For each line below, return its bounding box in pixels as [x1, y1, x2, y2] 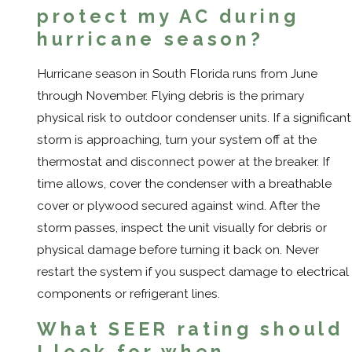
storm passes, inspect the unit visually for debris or [37, 219, 327, 235]
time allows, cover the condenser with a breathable [37, 175, 332, 191]
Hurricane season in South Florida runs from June [37, 65, 317, 81]
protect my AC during [37, 5, 299, 27]
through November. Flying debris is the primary [37, 87, 304, 103]
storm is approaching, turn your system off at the [37, 131, 317, 147]
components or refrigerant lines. [37, 285, 220, 301]
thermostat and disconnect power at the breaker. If [37, 153, 329, 169]
